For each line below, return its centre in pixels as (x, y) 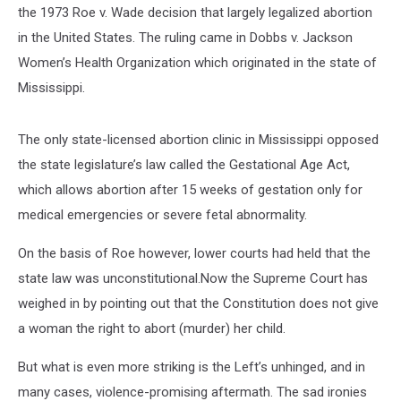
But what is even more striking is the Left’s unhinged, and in (192, 367)
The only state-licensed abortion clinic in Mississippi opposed (198, 140)
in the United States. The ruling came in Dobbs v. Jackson (185, 38)
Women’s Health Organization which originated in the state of (197, 63)
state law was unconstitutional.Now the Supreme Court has (193, 278)
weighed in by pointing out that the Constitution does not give (198, 303)
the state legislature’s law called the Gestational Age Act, (184, 165)
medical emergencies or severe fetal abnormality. (162, 215)
